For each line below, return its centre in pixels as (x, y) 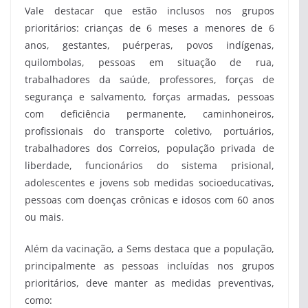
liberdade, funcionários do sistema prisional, (150, 166)
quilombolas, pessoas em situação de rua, (150, 63)
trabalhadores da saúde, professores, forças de (150, 80)
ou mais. (44, 217)
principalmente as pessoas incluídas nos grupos (150, 266)
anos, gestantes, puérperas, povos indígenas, (150, 45)
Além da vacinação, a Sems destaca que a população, (150, 249)
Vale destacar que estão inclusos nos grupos (150, 11)
